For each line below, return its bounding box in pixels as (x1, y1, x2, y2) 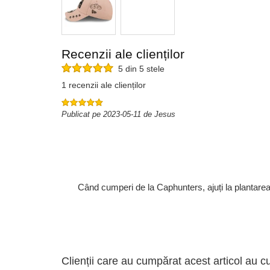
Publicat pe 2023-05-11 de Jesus (61, 110, 175, 119)
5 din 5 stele (113, 64, 165, 74)
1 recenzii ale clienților (61, 80, 146, 90)
